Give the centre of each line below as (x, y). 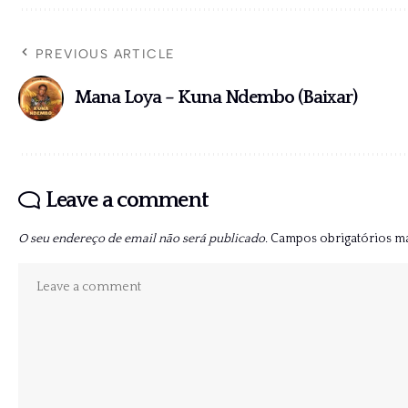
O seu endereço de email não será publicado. (143, 238)
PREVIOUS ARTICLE (106, 54)
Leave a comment (127, 200)
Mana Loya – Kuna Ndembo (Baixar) (216, 98)
